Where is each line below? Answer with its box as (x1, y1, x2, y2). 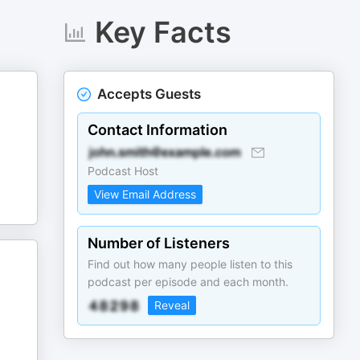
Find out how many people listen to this (88, 257, 293, 271)
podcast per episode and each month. (88, 275, 289, 288)
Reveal (154, 298, 190, 312)
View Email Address (94, 187, 197, 201)
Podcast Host (88, 164, 159, 178)
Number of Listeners (88, 235, 231, 252)
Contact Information (88, 121, 228, 138)
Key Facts (94, 14, 231, 50)
